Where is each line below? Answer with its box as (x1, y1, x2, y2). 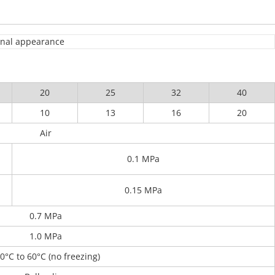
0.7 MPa (29, 210, 62, 222)
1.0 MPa (29, 230, 62, 242)
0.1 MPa (127, 153, 160, 165)
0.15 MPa (125, 184, 162, 196)
